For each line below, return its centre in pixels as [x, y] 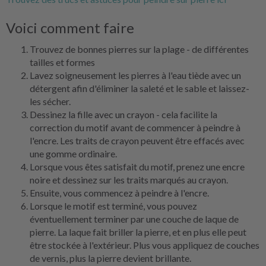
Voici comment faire [70, 28]
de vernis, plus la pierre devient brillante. [110, 258]
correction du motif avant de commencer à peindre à [135, 127]
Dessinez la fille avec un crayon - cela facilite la [123, 114]
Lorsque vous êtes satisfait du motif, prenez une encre [137, 167]
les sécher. [50, 101]
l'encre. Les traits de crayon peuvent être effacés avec [137, 140]
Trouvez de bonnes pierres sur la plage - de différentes [139, 49]
